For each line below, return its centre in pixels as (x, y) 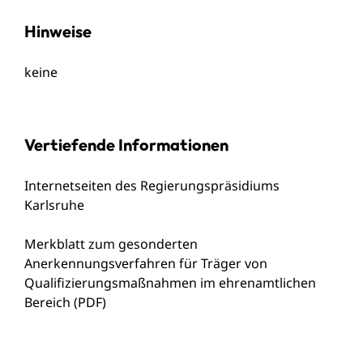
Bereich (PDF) (65, 302)
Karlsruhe (54, 205)
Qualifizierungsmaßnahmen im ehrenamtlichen (170, 282)
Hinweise (58, 31)
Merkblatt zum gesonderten (111, 243)
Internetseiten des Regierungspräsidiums (152, 185)
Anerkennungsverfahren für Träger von (146, 263)
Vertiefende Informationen (126, 144)
